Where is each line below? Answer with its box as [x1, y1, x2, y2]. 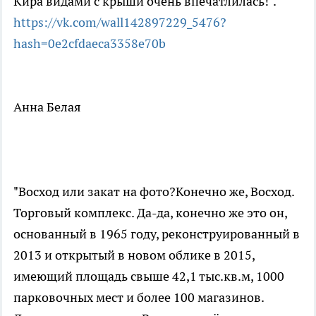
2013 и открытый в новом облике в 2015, [13, 246, 255, 263]
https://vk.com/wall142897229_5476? [13, 13, 226, 30]
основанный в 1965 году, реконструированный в [13, 225, 300, 242]
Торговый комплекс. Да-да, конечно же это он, [13, 204, 287, 221]
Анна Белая [13, 98, 81, 115]
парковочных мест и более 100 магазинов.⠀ [13, 288, 274, 305]
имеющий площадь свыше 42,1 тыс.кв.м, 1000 [13, 267, 284, 284]
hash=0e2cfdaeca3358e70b [13, 35, 166, 51]
